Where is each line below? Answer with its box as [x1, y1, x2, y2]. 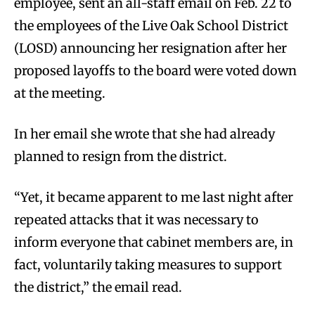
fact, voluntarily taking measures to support [14, 256, 282, 273]
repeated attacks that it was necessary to [14, 211, 259, 228]
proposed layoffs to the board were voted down [14, 62, 297, 79]
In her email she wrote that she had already [14, 125, 275, 142]
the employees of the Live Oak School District [14, 17, 288, 34]
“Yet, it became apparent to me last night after [14, 188, 293, 205]
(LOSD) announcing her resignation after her [14, 39, 287, 56]
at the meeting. [14, 84, 108, 101]
